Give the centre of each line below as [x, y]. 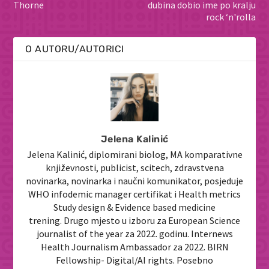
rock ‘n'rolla [231, 17]
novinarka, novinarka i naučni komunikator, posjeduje [134, 180]
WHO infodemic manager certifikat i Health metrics [134, 194]
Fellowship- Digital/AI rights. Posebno [134, 260]
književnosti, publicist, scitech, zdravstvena [134, 167]
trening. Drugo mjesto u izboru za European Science [134, 220]
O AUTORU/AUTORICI [75, 49]
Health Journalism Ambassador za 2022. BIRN [134, 246]
